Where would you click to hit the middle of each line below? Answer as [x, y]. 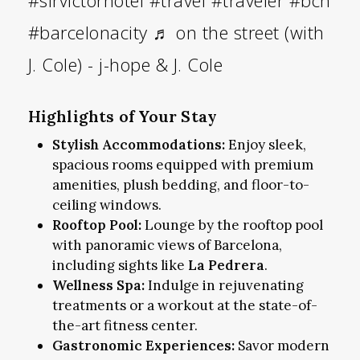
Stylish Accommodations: [138, 144]
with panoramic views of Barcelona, [167, 245]
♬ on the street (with [239, 32]
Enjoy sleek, [265, 144]
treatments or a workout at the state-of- [184, 305]
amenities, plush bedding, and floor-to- [180, 184]
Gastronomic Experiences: [143, 345]
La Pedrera [226, 265]
